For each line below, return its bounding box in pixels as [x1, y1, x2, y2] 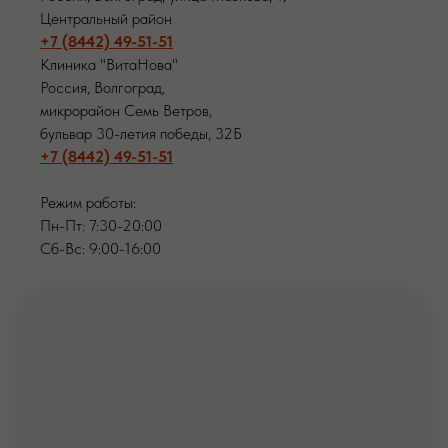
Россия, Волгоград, [40, 78, 165, 98]
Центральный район [40, 9, 172, 29]
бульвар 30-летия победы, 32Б [40, 124, 242, 144]
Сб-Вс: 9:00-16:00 [40, 239, 161, 259]
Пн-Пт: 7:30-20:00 [40, 216, 162, 236]
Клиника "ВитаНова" [40, 55, 178, 75]
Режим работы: [40, 193, 136, 213]
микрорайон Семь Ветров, [40, 101, 212, 121]
